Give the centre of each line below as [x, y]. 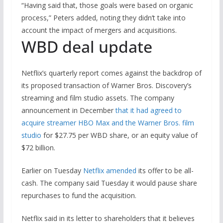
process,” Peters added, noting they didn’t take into [103, 17]
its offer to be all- [165, 170]
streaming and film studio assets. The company [98, 98]
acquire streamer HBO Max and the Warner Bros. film [108, 122]
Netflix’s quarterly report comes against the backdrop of [111, 73]
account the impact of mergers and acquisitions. [99, 30]
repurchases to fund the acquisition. [79, 195]
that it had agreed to [148, 110]
